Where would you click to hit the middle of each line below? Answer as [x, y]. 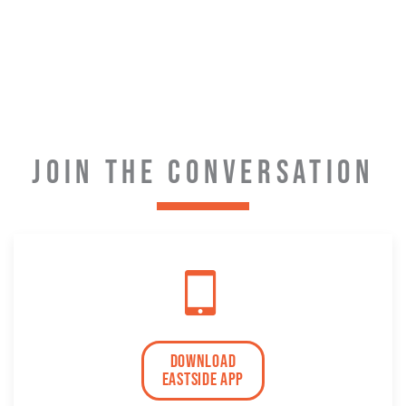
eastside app [203, 379]
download [203, 361]
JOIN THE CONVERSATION [203, 173]
